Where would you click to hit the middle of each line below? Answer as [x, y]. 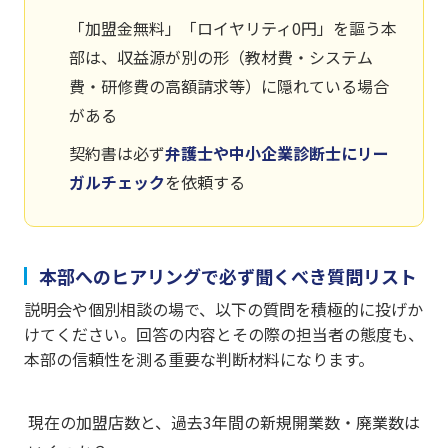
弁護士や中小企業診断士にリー [277, 153]
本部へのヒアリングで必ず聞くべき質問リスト [228, 276]
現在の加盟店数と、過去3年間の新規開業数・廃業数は [224, 422]
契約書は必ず [117, 153]
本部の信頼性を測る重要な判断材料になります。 [199, 359]
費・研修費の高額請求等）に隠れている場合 [229, 86]
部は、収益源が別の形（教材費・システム [221, 57]
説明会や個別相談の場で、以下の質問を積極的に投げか [223, 309]
